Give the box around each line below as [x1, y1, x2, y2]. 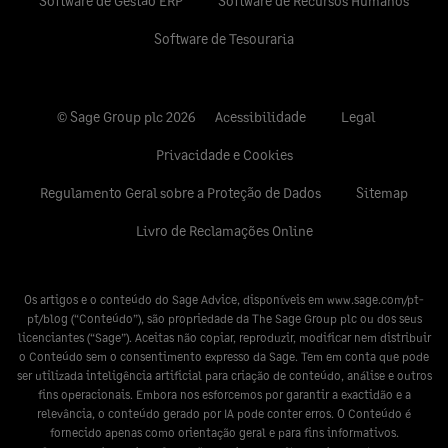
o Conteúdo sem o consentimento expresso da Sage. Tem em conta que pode [19, 349, 429, 365]
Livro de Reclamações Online [135, 222, 313, 240]
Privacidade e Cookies [155, 146, 293, 164]
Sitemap [356, 184, 408, 202]
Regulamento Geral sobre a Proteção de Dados [40, 184, 321, 202]
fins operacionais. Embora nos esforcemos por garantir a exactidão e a [37, 387, 411, 403]
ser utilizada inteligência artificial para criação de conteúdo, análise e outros [16, 368, 432, 384]
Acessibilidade [215, 108, 306, 126]
